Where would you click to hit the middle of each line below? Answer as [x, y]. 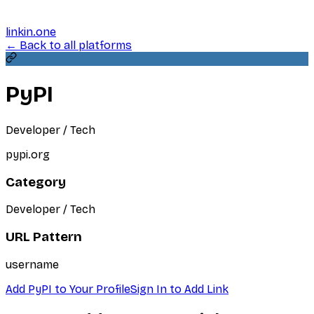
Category [36, 182]
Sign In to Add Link [179, 289]
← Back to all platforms [69, 45]
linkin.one [31, 32]
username [32, 264]
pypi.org [28, 154]
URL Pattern [44, 237]
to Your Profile [91, 289]
